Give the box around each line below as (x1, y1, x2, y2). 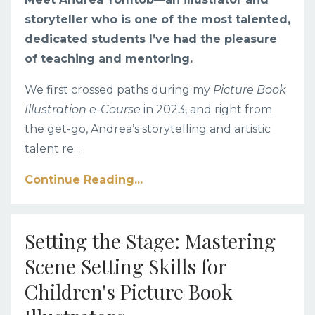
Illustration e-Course (25, 102, 141, 116)
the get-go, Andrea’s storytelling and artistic (25, 122, 271, 136)
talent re (25, 141, 74, 155)
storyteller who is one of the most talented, (25, 12, 290, 26)
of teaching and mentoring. (25, 51, 193, 65)
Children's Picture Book (25, 278, 233, 304)
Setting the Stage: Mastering (25, 227, 276, 254)
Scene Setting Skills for (25, 252, 226, 279)
